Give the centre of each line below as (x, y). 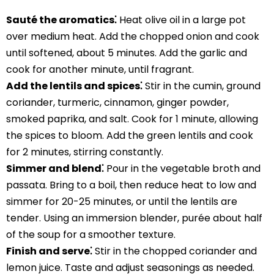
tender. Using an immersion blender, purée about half (134, 218)
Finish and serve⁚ (49, 251)
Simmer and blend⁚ (55, 168)
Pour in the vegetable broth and (182, 168)
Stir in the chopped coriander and (175, 251)
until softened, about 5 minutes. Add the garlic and (127, 53)
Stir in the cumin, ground (202, 86)
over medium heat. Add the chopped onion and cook (133, 36)
